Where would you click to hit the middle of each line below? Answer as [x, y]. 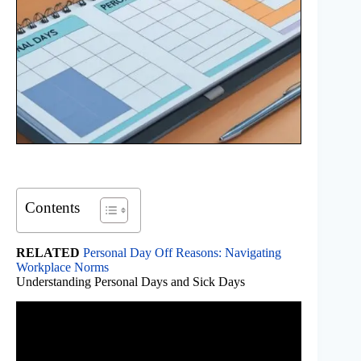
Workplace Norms [62, 268]
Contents [52, 208]
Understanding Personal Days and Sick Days [131, 282]
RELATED [48, 253]
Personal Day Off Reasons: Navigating [182, 253]
